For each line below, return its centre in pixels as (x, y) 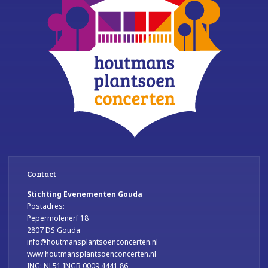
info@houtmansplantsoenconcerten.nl (93, 242)
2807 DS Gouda (54, 230)
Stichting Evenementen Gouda (85, 194)
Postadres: (46, 206)
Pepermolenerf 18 (58, 218)
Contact (42, 174)
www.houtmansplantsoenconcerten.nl (92, 254)
